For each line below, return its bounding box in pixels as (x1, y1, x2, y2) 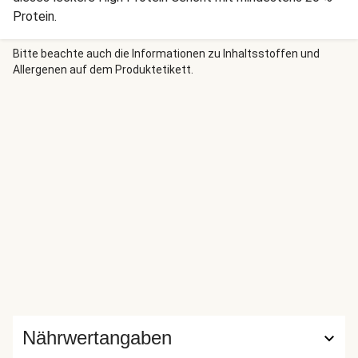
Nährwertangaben (22, 327, 172, 348)
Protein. (13, 9, 57, 24)
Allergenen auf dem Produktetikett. (13, 63, 193, 76)
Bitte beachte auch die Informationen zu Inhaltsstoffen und (13, 47, 320, 60)
